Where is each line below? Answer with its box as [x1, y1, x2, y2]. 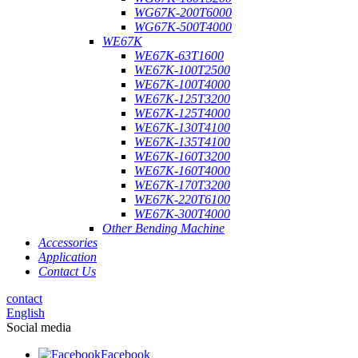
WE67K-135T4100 [134, 135, 230, 149]
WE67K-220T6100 [134, 193, 230, 207]
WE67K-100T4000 [134, 78, 230, 92]
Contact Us [38, 265, 96, 279]
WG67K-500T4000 [134, 20, 232, 34]
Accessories [38, 236, 97, 250]
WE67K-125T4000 [134, 106, 230, 121]
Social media [6, 320, 71, 335]
